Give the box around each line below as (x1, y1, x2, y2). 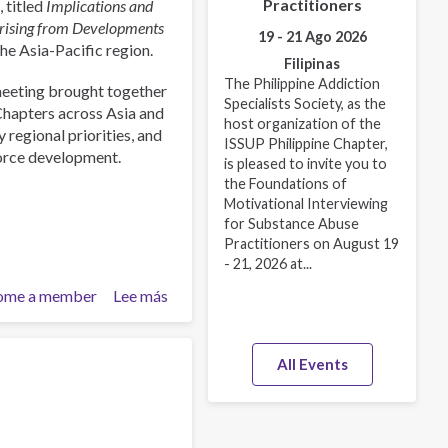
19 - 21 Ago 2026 (257, 27, 367, 45)
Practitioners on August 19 (224, 234, 399, 252)
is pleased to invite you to (224, 154, 387, 172)
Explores (168, 418, 228, 438)
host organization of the (224, 114, 381, 132)
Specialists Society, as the (224, 94, 386, 112)
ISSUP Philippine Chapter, (224, 134, 388, 152)
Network (168, 374, 231, 394)
